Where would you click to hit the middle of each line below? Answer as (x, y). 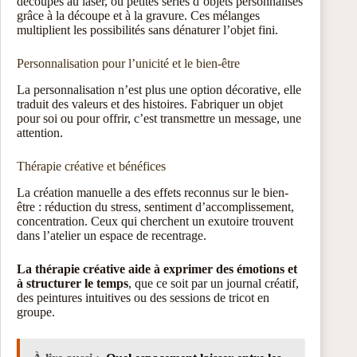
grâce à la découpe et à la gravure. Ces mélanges (138, 16)
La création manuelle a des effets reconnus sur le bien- (153, 192)
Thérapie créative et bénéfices (91, 167)
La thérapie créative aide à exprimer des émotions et (157, 269)
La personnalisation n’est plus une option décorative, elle (159, 90)
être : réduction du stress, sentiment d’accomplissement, (155, 206)
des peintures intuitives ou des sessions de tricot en (143, 297)
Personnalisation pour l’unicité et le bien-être (128, 64)
